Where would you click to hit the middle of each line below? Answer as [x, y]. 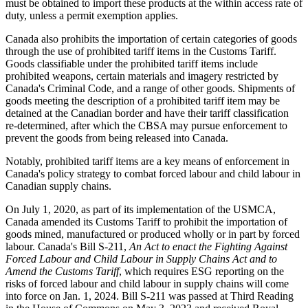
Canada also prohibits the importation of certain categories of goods [151, 38]
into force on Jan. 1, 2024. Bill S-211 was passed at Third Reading [150, 296]
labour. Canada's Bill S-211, [67, 246]
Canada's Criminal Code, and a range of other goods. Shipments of [150, 88]
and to [263, 258]
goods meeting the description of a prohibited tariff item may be [143, 100]
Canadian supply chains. [58, 186]
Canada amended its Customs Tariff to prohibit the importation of [146, 221]
